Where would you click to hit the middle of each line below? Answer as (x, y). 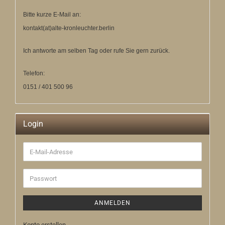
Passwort (43, 178)
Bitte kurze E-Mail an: (52, 15)
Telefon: (34, 73)
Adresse (41, 169)
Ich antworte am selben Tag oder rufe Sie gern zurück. (96, 51)
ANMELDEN (113, 203)
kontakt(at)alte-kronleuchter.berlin (69, 28)
